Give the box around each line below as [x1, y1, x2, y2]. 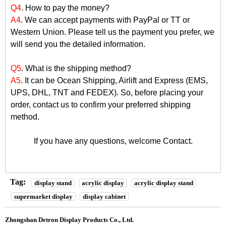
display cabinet [83, 192, 126, 200]
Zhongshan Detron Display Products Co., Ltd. [5, 215, 134, 223]
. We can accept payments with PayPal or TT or [21, 16, 190, 24]
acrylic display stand [134, 179, 193, 187]
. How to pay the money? [21, 4, 109, 12]
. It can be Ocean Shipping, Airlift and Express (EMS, [21, 76, 208, 85]
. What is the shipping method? [21, 64, 131, 73]
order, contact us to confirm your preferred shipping [11, 100, 191, 109]
